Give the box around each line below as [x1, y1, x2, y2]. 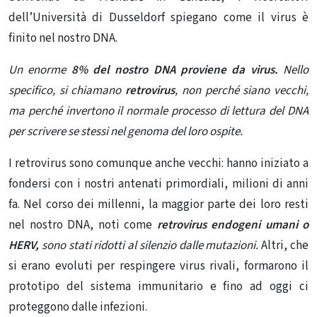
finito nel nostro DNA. [8, 30, 117, 47]
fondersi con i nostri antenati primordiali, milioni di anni [8, 175, 309, 193]
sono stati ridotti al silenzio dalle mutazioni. [41, 237, 259, 255]
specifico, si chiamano [8, 82, 126, 100]
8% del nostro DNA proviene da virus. [66, 62, 284, 79]
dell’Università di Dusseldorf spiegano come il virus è [8, 9, 309, 27]
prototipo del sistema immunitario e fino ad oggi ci [8, 278, 309, 296]
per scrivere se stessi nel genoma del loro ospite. [8, 123, 243, 141]
